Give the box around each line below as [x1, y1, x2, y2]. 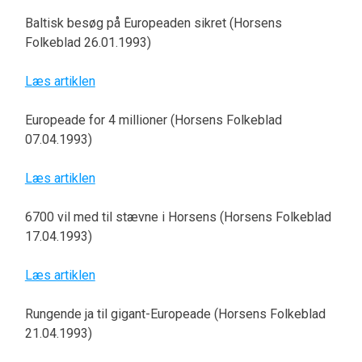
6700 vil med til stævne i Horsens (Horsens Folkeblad [24, 209, 331, 225]
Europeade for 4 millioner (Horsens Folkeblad [24, 112, 282, 128]
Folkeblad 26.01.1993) [24, 35, 151, 51]
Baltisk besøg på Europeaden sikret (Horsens [24, 15, 282, 32]
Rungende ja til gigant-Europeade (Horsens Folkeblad [24, 306, 326, 322]
